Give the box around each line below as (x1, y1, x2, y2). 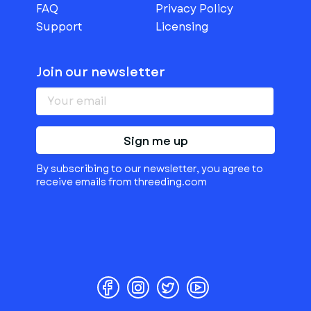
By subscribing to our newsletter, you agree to (36, 162, 263, 176)
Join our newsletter (36, 63, 165, 81)
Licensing (155, 19, 209, 35)
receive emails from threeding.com (36, 175, 207, 189)
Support (36, 19, 83, 35)
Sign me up (123, 133, 188, 149)
